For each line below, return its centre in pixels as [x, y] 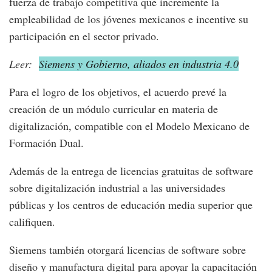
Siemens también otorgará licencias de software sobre [127, 250]
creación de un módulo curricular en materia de [114, 109]
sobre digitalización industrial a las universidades [117, 188]
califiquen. [32, 222]
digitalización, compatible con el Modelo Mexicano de [129, 126]
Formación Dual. [46, 143]
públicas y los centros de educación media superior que [131, 205]
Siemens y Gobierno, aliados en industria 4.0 [139, 64]
